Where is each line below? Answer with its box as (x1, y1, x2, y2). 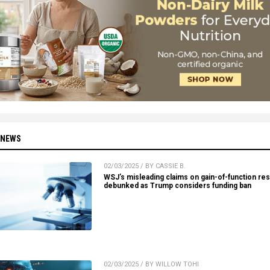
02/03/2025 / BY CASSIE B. (104, 162, 186, 171)
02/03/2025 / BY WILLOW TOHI (104, 260, 199, 269)
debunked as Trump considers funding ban (104, 181, 251, 190)
